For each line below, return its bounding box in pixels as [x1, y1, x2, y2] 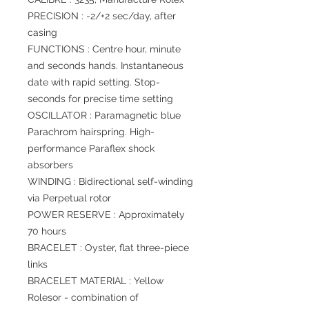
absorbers [28, 159, 73, 170]
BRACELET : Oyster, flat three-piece [28, 242, 189, 253]
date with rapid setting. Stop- [28, 77, 160, 88]
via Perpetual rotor [28, 192, 111, 203]
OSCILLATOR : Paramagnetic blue [28, 110, 181, 121]
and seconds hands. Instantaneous [28, 60, 183, 71]
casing [28, 27, 57, 38]
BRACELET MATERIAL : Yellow [28, 275, 163, 286]
